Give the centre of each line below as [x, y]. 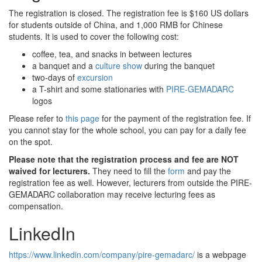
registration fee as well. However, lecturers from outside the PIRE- [130, 183]
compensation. [36, 206]
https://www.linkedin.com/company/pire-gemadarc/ [102, 255]
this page [82, 118]
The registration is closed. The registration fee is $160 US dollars [129, 13]
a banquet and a [64, 66]
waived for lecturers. [49, 171]
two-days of [55, 77]
